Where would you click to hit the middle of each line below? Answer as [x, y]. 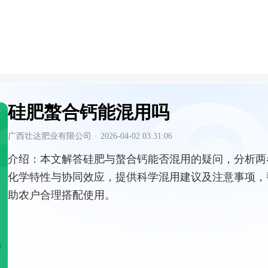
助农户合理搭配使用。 [62, 195]
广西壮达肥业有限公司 [50, 136]
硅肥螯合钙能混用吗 [89, 112]
